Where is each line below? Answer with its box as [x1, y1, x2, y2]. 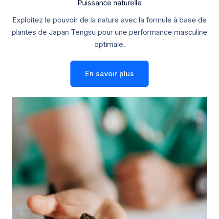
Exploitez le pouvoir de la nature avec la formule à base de [12, 15, 207, 24]
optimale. [94, 40, 125, 49]
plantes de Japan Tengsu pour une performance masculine [12, 27, 207, 37]
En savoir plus [85, 69, 134, 78]
